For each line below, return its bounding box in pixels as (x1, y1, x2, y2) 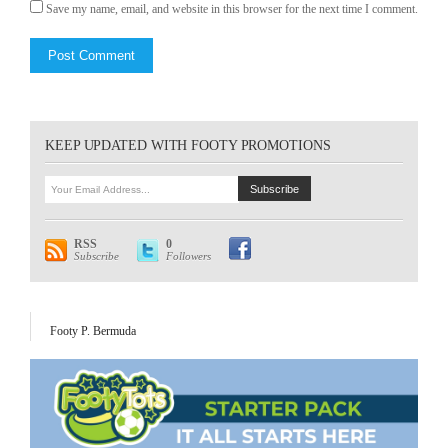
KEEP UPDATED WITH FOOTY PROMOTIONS (45, 137, 331, 153)
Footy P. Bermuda (50, 323, 136, 338)
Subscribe (74, 249, 119, 262)
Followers (166, 249, 211, 262)
